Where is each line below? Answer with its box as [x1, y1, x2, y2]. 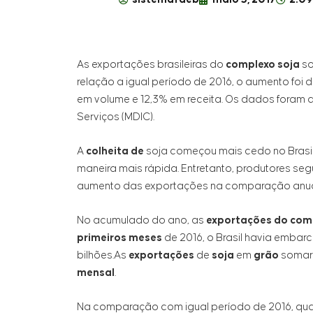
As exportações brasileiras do [77, 59, 226, 70]
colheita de [86, 145, 146, 156]
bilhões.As [77, 249, 129, 261]
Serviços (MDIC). [77, 111, 154, 122]
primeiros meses [77, 232, 162, 243]
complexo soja [226, 59, 302, 70]
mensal [77, 267, 115, 278]
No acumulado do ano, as [77, 214, 206, 226]
